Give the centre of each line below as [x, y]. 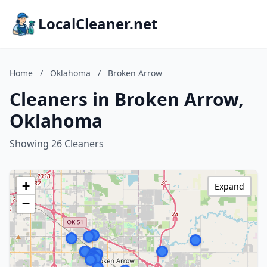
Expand [229, 186]
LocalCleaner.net [98, 24]
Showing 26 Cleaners [57, 144]
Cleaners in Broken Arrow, [127, 99]
